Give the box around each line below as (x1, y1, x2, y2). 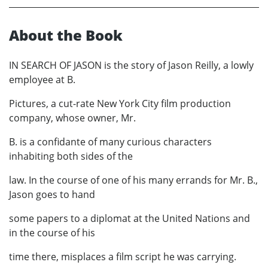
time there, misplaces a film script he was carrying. (9, 249, 236, 263)
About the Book (9, 25, 123, 45)
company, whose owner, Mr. (9, 111, 136, 124)
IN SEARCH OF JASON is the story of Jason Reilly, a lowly (9, 58, 254, 72)
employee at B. (9, 72, 75, 86)
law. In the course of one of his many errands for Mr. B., (9, 173, 258, 187)
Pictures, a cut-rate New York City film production (9, 96, 231, 110)
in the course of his (9, 226, 95, 239)
